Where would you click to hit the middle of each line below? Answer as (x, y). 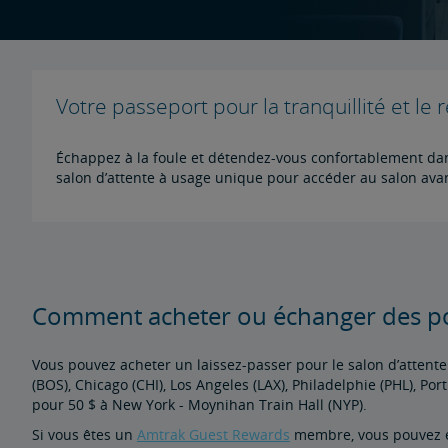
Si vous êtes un (84, 434)
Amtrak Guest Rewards (213, 434)
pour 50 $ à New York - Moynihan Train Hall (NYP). (199, 404)
